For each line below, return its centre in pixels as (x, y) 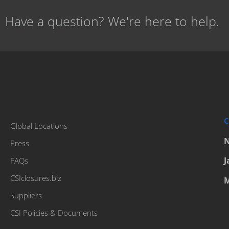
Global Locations (39, 126)
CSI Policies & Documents (54, 213)
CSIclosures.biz (36, 178)
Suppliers (26, 196)
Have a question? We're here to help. (112, 21)
